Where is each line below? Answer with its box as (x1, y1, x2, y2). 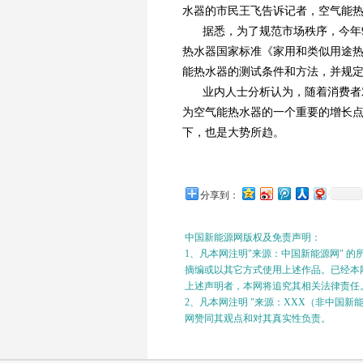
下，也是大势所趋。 (182, 126, 284, 139)
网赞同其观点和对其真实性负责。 (184, 313, 331, 324)
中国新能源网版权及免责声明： (184, 232, 321, 243)
